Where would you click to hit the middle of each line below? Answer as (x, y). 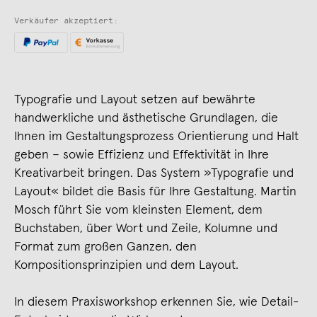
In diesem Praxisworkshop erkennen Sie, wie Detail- (156, 302)
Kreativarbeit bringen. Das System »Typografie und (154, 173)
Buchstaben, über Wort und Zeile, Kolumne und (146, 228)
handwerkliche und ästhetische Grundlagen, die (146, 118)
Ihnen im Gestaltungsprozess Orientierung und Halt (156, 136)
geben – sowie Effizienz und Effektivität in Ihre (142, 155)
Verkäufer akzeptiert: (66, 21)
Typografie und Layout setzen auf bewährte (135, 99)
